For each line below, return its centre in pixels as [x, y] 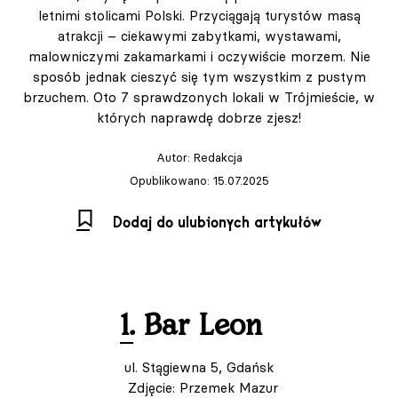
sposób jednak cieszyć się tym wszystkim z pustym [199, 77]
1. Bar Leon [199, 327]
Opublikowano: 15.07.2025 [199, 181]
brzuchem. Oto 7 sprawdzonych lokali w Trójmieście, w [199, 98]
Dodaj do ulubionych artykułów [217, 223]
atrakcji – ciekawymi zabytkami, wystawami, [199, 36]
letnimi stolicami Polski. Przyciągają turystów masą [199, 16]
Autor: [175, 158]
